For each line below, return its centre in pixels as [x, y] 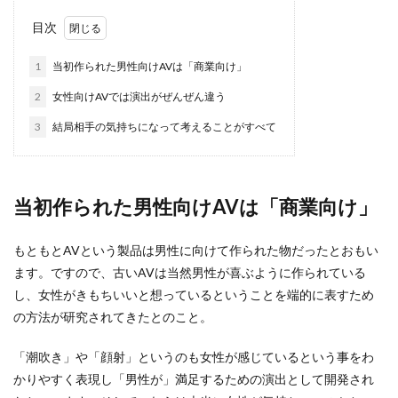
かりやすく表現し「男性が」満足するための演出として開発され [194, 379]
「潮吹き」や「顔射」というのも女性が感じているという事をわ [194, 357]
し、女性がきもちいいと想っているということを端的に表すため [194, 295]
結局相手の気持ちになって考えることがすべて [163, 127]
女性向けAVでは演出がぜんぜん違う [138, 96]
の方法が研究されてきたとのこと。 [113, 317]
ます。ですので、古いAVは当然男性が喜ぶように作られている [190, 272]
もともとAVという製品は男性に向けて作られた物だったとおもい [196, 250]
